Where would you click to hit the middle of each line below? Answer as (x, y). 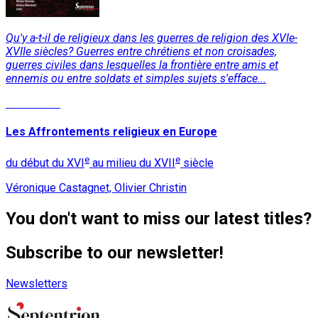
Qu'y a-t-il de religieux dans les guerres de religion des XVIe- (152, 38)
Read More (33, 103)
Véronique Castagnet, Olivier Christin (96, 187)
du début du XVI (45, 163)
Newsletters (37, 283)
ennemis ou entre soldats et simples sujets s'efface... (136, 78)
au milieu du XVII (132, 163)
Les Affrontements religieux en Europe (111, 132)
